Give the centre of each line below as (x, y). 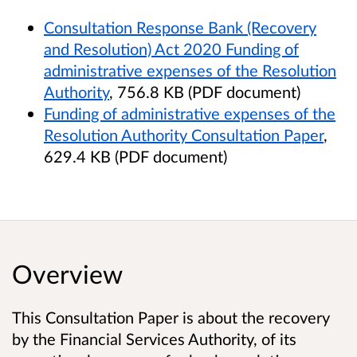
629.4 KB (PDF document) (135, 157)
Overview (67, 273)
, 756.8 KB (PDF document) (205, 92)
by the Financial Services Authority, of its (154, 338)
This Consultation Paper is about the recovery (171, 317)
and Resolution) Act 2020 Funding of (171, 49)
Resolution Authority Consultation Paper (184, 135)
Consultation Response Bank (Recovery (180, 27)
